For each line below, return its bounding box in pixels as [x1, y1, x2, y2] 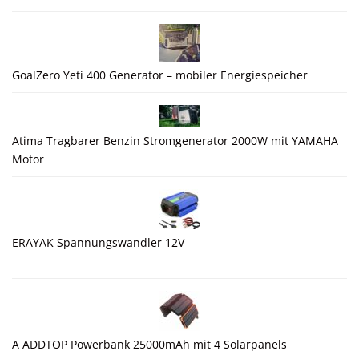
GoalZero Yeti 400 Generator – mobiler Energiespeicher [12, 67, 308, 83]
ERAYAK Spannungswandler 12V [12, 234, 184, 250]
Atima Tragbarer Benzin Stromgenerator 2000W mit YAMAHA [12, 132, 338, 148]
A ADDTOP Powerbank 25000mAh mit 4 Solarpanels [12, 336, 287, 352]
